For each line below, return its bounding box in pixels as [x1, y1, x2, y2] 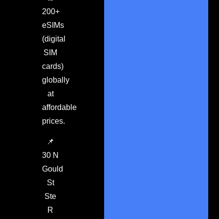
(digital [42, 34, 66, 43]
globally [42, 75, 69, 84]
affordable [42, 103, 77, 111]
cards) [42, 62, 64, 70]
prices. [42, 116, 65, 125]
